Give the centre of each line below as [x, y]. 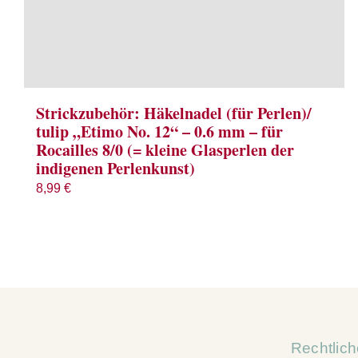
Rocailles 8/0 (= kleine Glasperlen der [165, 150]
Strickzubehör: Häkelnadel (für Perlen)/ [174, 113]
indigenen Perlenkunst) [115, 169]
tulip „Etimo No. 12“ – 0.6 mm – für [159, 132]
